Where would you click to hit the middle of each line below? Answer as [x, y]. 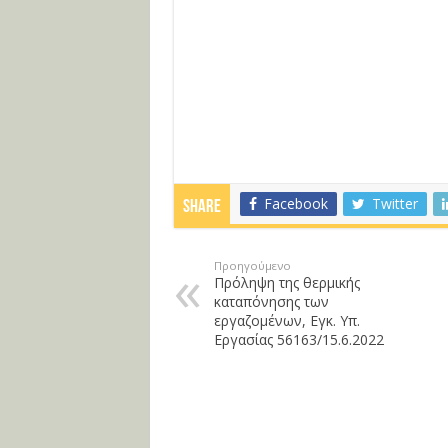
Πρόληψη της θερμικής [286, 282]
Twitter [394, 203]
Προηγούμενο [252, 265]
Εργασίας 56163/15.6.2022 [298, 339]
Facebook [295, 203]
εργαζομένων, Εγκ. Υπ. [286, 320]
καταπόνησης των [271, 301]
